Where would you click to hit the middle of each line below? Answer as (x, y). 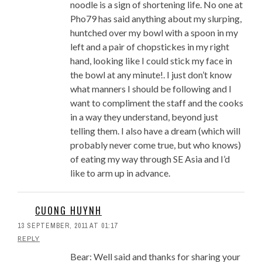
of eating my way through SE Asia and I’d (150, 159)
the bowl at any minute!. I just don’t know (151, 75)
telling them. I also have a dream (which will (155, 131)
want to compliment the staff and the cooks (157, 103)
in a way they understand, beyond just (144, 117)
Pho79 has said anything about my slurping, (156, 19)
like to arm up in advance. (120, 173)
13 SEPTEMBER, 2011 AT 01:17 (68, 226)
